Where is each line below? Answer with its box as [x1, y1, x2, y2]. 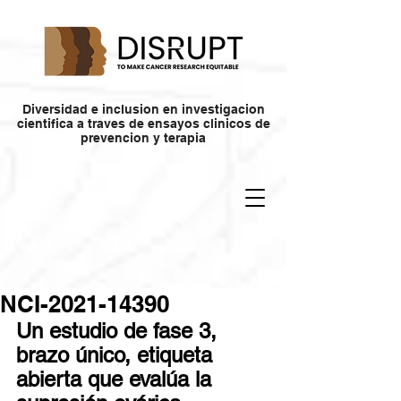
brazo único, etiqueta [16, 343, 218, 367]
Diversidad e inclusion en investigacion [21, 102, 265, 116]
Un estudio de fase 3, [16, 319, 223, 343]
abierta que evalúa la [16, 367, 218, 391]
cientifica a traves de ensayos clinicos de [16, 116, 270, 131]
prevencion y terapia [81, 131, 206, 145]
